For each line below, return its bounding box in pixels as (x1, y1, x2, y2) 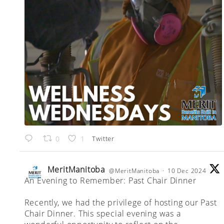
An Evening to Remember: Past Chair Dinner (24, 174, 196, 186)
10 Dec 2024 (167, 166, 208, 175)
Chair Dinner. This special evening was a (24, 207, 181, 219)
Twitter (92, 133, 115, 143)
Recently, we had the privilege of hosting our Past (24, 196, 217, 208)
